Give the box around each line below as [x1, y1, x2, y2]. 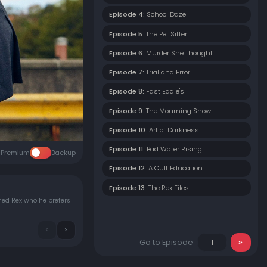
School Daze [146, 10, 186, 20]
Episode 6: [109, 48, 144, 58]
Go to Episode [139, 237, 194, 247]
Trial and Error [145, 67, 190, 77]
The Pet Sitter [145, 29, 187, 39]
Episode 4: [109, 10, 145, 20]
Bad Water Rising [146, 144, 202, 154]
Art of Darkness [148, 125, 199, 135]
